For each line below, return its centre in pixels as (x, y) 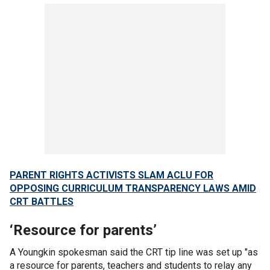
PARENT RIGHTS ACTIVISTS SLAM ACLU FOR (111, 175)
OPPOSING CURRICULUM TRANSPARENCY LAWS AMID (133, 188)
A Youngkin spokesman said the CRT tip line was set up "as (134, 252)
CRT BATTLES (42, 202)
